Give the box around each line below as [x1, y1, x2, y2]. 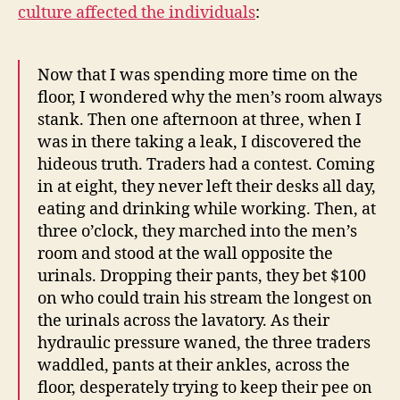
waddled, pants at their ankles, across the [37, 355, 350, 377]
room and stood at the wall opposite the [37, 244, 333, 265]
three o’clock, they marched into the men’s [37, 221, 357, 243]
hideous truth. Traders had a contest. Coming [37, 154, 375, 176]
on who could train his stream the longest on [37, 288, 372, 310]
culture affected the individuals [18, 3, 255, 24]
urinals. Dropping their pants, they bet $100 [37, 266, 366, 287]
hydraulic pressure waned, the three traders [37, 333, 371, 354]
